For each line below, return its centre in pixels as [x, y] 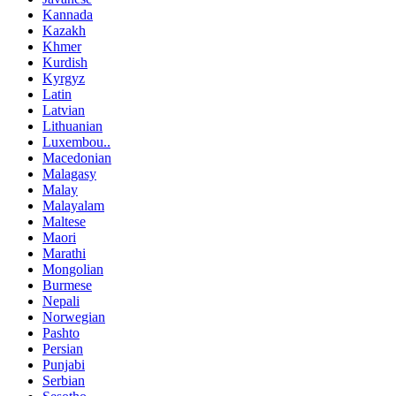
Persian [63, 349]
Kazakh [64, 30]
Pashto [61, 333]
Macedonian [77, 158]
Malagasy [69, 174]
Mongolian [73, 269]
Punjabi [64, 365]
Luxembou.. [76, 142]
